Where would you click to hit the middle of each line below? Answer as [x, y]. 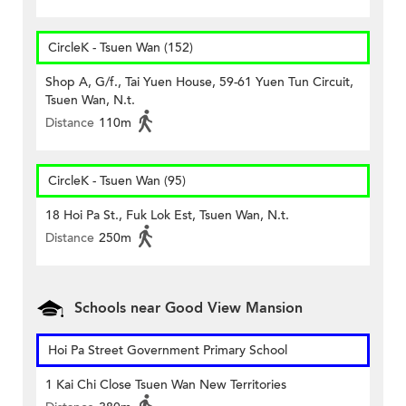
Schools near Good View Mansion [188, 309]
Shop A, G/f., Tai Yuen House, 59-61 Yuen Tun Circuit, [199, 82]
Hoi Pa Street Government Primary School [168, 351]
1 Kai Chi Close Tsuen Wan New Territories [166, 385]
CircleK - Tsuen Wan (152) [121, 48]
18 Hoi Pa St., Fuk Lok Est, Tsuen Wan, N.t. [167, 216]
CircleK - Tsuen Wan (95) [117, 181]
